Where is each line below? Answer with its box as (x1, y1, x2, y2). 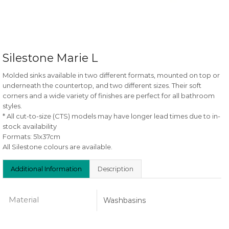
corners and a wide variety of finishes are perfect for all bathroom (3, 91, 215, 100)
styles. (3, 102, 22, 110)
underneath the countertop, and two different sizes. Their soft (3, 81, 201, 90)
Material (9, 195, 39, 205)
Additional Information (11, 165, 82, 173)
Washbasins (103, 196, 146, 205)
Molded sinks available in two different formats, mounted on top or (3, 71, 220, 80)
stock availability (3, 122, 57, 131)
